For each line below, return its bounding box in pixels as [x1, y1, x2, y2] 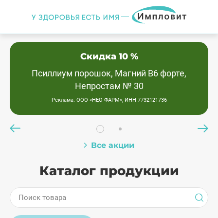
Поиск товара [18, 193, 66, 202]
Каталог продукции [39, 163, 179, 179]
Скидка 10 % [80, 51, 138, 62]
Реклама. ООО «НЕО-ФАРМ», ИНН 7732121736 [51, 96, 167, 103]
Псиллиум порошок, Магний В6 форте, [32, 68, 186, 78]
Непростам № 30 [74, 80, 144, 91]
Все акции [91, 141, 134, 150]
